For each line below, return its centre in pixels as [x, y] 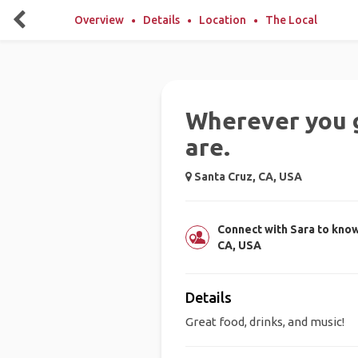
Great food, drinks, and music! [265, 322]
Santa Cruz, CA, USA [247, 177]
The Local [291, 20]
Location [223, 20]
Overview [99, 20]
